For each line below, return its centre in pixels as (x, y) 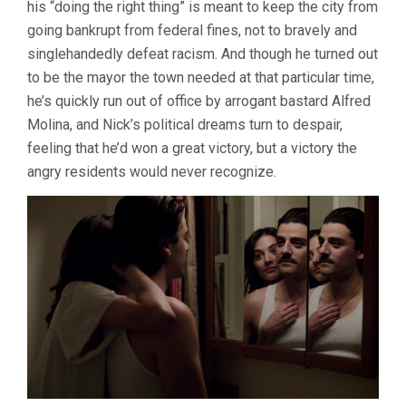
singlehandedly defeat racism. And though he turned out (203, 53)
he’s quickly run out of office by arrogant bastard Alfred (199, 101)
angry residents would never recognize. (152, 171)
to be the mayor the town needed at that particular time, (201, 77)
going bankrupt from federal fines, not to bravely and (192, 30)
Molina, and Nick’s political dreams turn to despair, (185, 124)
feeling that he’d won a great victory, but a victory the (192, 148)
